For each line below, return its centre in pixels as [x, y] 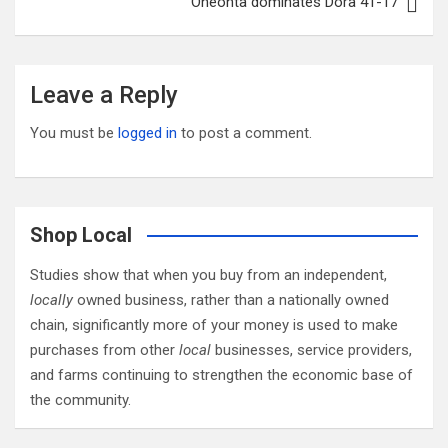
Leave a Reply [104, 95]
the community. [80, 400]
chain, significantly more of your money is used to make [214, 325]
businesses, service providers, [311, 350]
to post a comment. [244, 133]
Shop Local [81, 235]
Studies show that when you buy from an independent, [208, 275]
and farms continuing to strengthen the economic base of [221, 375]
